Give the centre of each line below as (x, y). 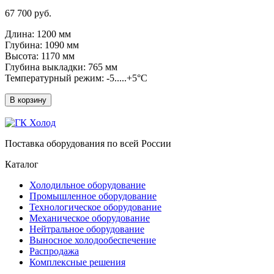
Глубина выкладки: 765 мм (64, 67)
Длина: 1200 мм (40, 34)
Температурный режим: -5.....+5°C (76, 78)
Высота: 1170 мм (42, 56)
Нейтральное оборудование (87, 229)
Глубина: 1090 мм (44, 45)
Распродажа (54, 251)
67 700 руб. (28, 13)
